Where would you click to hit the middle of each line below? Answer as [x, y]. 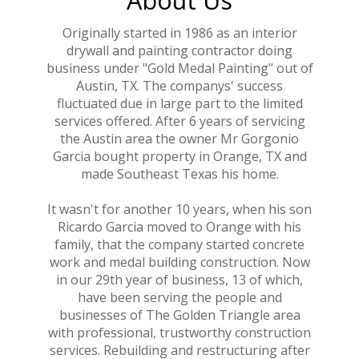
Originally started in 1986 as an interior [179, 32]
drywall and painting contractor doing [179, 50]
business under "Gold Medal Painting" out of [179, 68]
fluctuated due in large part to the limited [179, 103]
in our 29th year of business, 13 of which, [179, 279]
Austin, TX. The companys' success [179, 85]
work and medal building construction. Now [179, 262]
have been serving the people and [179, 297]
